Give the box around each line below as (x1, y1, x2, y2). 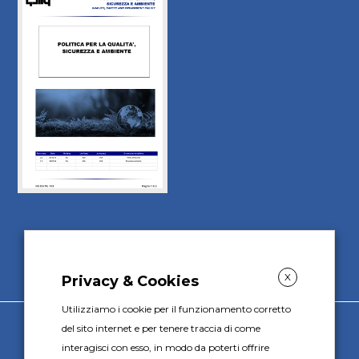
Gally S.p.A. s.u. (133, 335, 226, 350)
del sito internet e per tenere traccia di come (62, 321, 260, 334)
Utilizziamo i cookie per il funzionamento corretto (62, 302, 291, 315)
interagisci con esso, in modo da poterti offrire (62, 341, 269, 353)
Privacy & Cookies (62, 272, 199, 290)
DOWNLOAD (63, 241, 141, 256)
